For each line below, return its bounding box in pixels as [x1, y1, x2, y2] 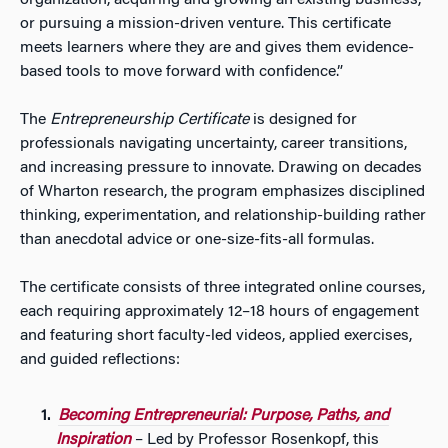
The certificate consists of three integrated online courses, [20, 280, 425, 296]
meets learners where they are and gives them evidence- [20, 40, 414, 56]
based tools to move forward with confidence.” [20, 64, 343, 80]
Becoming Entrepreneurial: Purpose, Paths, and [57, 408, 389, 424]
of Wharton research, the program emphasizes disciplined [20, 184, 425, 200]
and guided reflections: [20, 352, 180, 368]
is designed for [249, 112, 357, 128]
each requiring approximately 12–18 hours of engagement [20, 304, 419, 320]
